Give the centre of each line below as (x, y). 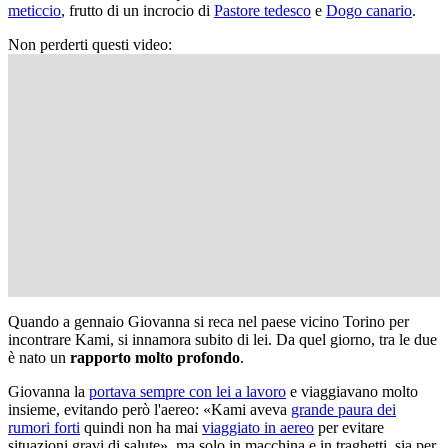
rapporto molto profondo (155, 357)
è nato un (39, 357)
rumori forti (44, 427)
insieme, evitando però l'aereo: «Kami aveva (149, 409)
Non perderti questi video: (90, 44)
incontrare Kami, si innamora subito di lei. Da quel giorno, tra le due (222, 339)
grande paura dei (343, 409)
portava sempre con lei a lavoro (187, 391)
